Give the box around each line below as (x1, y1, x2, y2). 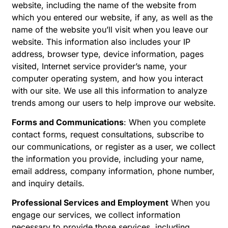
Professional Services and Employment (12, 197, 168, 208)
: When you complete (124, 117, 206, 127)
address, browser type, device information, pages (12, 48, 204, 59)
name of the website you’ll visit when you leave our (12, 24, 208, 35)
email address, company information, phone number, (12, 165, 215, 176)
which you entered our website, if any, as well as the (12, 12, 213, 22)
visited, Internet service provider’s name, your (12, 61, 187, 71)
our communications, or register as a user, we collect (12, 141, 215, 152)
